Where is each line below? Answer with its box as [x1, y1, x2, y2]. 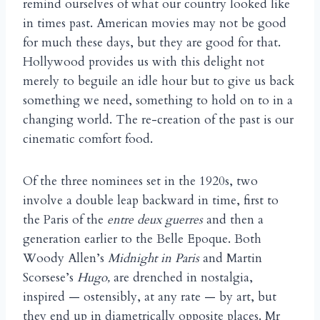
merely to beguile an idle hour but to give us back [23, 73, 294, 90]
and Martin [199, 250, 262, 267]
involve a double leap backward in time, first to [23, 192, 279, 209]
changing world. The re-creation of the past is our [23, 111, 294, 129]
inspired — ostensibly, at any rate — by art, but [23, 289, 276, 306]
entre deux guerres [107, 211, 203, 229]
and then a [203, 211, 264, 229]
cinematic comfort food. [23, 131, 153, 148]
